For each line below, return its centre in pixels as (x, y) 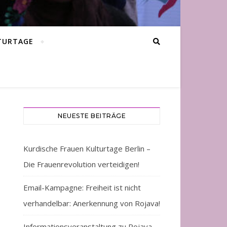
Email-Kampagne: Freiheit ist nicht (82, 187)
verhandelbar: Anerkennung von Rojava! (92, 203)
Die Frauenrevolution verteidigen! (81, 164)
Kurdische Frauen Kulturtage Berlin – (87, 148)
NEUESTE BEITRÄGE (92, 116)
